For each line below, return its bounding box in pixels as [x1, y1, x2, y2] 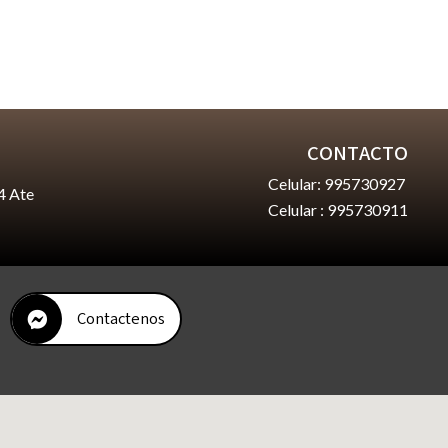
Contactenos [77, 308, 165, 331]
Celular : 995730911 [268, 199, 408, 219]
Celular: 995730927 [268, 173, 408, 193]
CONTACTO [307, 139, 408, 167]
